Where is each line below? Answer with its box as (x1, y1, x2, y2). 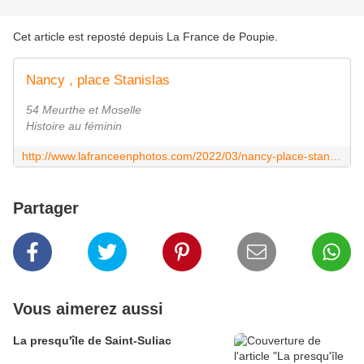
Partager (13, 199, 79, 218)
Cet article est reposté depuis (13, 30, 167, 44)
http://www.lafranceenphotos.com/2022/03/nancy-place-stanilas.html (330, 149, 341, 163)
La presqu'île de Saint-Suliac (13, 334, 171, 348)
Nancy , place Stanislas (26, 72, 170, 89)
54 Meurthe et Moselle (26, 103, 141, 117)
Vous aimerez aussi (13, 300, 163, 318)
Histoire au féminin (26, 119, 122, 133)
